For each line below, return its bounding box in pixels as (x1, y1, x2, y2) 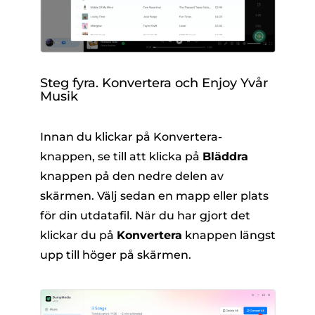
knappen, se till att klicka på (39, 149, 202, 163)
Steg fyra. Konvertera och (39, 75, 202, 91)
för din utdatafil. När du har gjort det (39, 208, 250, 222)
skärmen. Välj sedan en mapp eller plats (39, 188, 269, 202)
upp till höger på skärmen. (39, 247, 191, 262)
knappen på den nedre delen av (39, 169, 224, 183)
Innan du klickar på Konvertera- (39, 129, 222, 143)
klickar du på (39, 228, 117, 242)
